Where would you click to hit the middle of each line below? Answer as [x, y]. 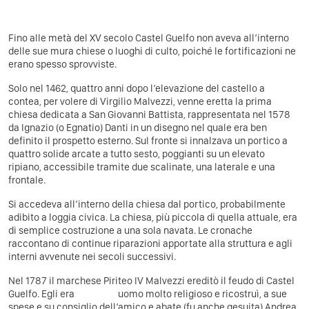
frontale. [27, 180]
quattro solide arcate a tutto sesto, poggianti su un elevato [137, 153]
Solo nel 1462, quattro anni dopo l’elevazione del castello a [137, 88]
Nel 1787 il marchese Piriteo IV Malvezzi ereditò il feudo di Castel [151, 280]
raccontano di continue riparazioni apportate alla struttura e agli [150, 243]
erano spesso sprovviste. [62, 64]
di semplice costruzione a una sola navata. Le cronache [130, 230]
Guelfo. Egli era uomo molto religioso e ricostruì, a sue [148, 293]
